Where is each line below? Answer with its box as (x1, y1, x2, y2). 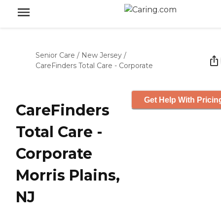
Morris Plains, (16, 166, 120, 185)
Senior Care (36, 51, 75, 60)
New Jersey (81, 51, 122, 60)
